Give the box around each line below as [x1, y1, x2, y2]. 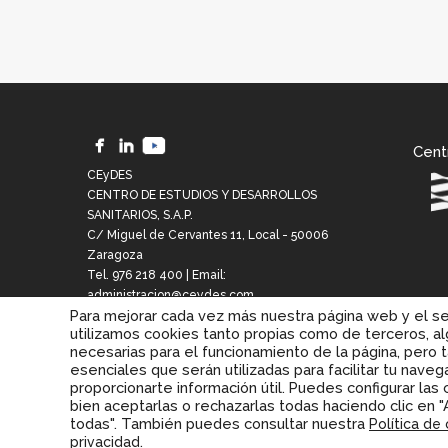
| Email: [183, 267, 226, 282]
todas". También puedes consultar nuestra [70, 415, 369, 432]
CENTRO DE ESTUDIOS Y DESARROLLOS [87, 187, 317, 202]
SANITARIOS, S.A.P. [87, 207, 193, 222]
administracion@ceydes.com [87, 287, 254, 302]
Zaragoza [87, 247, 143, 262]
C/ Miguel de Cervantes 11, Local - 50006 [87, 227, 328, 242]
